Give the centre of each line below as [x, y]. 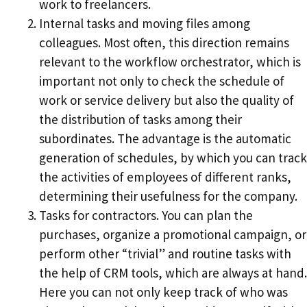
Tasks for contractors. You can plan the [146, 216]
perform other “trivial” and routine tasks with [165, 254]
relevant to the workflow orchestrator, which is [170, 62]
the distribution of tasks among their [140, 120]
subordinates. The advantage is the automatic [165, 139]
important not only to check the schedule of [162, 81]
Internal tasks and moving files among [145, 24]
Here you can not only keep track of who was [163, 292]
